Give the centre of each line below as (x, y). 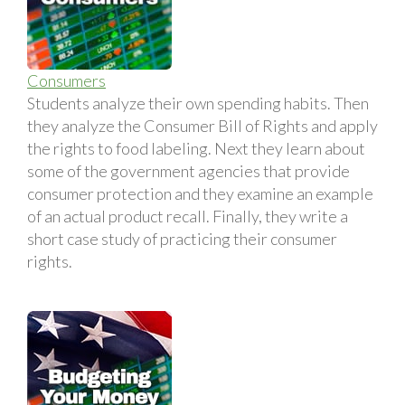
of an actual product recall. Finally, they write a (188, 216)
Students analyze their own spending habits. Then (198, 103)
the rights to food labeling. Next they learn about (196, 148)
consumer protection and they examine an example (200, 193)
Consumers (66, 80)
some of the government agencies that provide (188, 170)
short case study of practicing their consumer (182, 238)
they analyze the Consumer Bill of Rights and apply (202, 125)
